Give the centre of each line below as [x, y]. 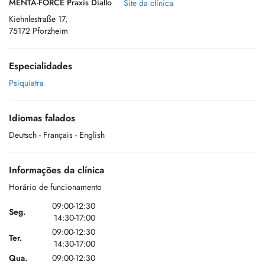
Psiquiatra [26, 83]
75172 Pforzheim [38, 31]
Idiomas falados [42, 118]
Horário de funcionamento [55, 187]
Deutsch [23, 135]
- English [90, 135]
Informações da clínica [56, 170]
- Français [56, 135]
